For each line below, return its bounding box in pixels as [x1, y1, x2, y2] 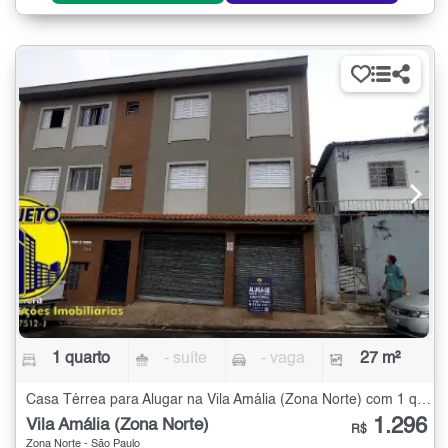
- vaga [260, 351, 305, 368]
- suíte [164, 351, 208, 368]
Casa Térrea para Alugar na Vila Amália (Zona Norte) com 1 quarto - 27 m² [417, 393, 431, 408]
